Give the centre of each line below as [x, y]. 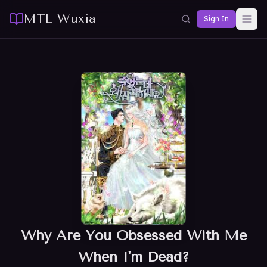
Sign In [216, 19]
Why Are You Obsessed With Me [133, 235]
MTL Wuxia [60, 19]
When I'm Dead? [133, 257]
